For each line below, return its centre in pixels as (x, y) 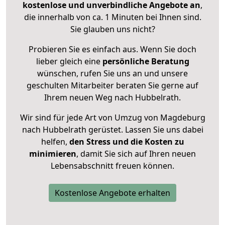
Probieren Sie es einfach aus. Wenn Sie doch (113, 49)
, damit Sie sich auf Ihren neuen (136, 154)
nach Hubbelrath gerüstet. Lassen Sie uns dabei (113, 130)
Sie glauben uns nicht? (113, 29)
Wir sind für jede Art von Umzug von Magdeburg (113, 118)
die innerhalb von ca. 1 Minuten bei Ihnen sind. (113, 17)
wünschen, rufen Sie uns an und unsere (113, 74)
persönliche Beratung (146, 62)
